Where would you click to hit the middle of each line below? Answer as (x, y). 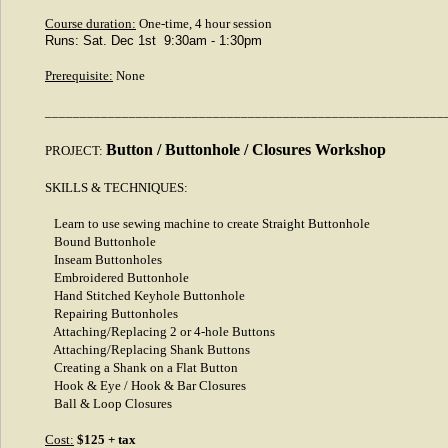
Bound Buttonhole (100, 241)
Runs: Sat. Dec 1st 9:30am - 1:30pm (155, 40)
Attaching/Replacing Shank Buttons (147, 349)
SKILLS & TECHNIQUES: (116, 187)
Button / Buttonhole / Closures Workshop (246, 149)
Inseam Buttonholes (103, 259)
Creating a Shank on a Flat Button (141, 367)
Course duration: (90, 23)
